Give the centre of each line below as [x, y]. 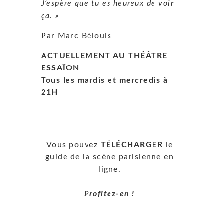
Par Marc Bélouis [76, 35]
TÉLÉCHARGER [131, 144]
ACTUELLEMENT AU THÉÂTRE [104, 55]
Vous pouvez [73, 144]
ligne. [109, 169]
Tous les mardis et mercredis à [104, 80]
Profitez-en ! [109, 193]
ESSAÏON [60, 68]
